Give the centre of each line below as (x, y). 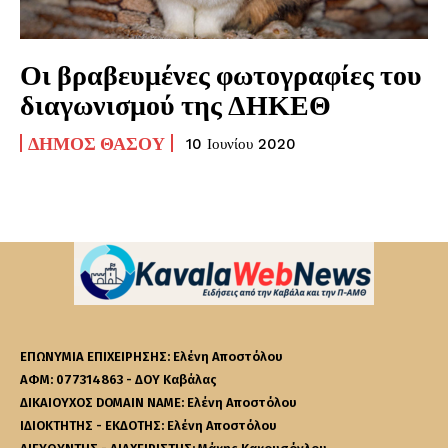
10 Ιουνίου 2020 (241, 144)
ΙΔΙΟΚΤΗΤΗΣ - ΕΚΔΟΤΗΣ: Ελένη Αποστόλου (148, 426)
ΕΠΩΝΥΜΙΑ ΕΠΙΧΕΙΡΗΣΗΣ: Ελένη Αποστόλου (151, 357)
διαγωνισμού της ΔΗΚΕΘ (175, 104)
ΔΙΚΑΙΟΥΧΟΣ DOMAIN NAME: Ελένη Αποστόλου (158, 403)
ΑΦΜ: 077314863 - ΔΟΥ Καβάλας (118, 380)
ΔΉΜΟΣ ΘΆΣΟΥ (96, 143)
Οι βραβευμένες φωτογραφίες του (221, 74)
